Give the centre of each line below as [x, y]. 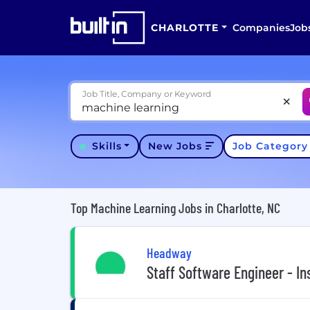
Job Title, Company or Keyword [147, 94]
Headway [169, 252]
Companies [261, 28]
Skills [107, 146]
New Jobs [175, 146]
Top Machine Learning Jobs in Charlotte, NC [175, 208]
